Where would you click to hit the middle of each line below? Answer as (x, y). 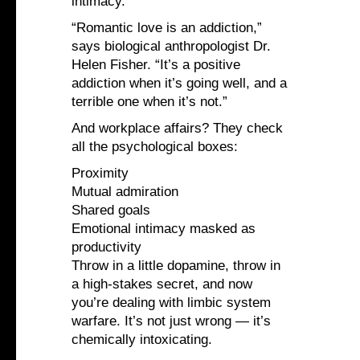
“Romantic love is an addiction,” (167, 28)
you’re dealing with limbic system (171, 303)
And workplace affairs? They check (177, 129)
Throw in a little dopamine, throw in (176, 266)
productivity (106, 247)
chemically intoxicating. (142, 340)
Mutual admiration (125, 192)
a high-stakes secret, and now (162, 284)
